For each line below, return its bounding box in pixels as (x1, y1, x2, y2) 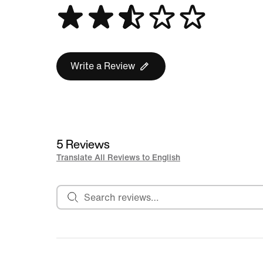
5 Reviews (56, 136, 110, 153)
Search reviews (56, 180, 123, 190)
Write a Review (70, 61, 135, 71)
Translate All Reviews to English (56, 153, 180, 162)
